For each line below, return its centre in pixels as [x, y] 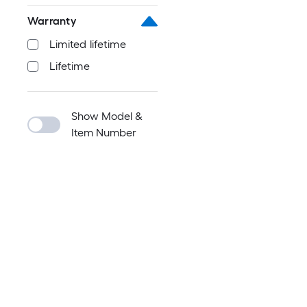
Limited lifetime [88, 44]
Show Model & [107, 116]
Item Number [104, 133]
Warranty [52, 21]
